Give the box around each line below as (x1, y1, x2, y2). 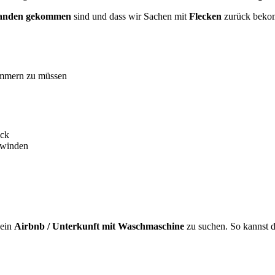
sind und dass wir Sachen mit (71, 10, 189, 21)
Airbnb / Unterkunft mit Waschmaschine (14, 221, 184, 232)
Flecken (189, 10, 222, 21)
